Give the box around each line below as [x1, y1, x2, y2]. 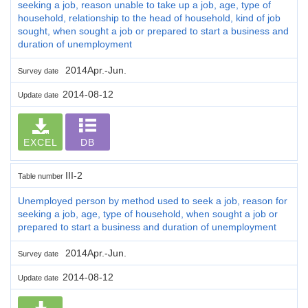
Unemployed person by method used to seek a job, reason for [18, 195, 287, 206]
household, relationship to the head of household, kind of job [18, 12, 280, 23]
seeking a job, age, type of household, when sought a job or [18, 208, 278, 219]
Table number [18, 171, 65, 180]
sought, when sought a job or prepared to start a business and [18, 25, 289, 36]
